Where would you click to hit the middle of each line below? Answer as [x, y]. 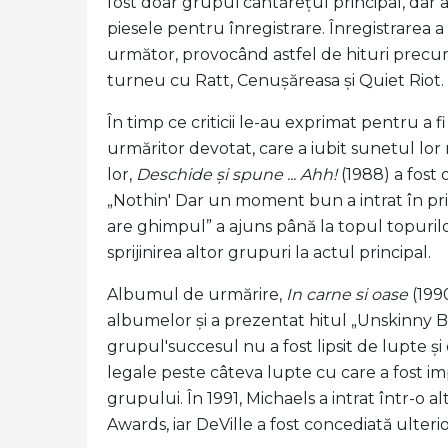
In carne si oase [347, 294]
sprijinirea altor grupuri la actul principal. [269, 252]
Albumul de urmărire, [196, 294]
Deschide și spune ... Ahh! [236, 174]
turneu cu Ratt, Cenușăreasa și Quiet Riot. [275, 80]
